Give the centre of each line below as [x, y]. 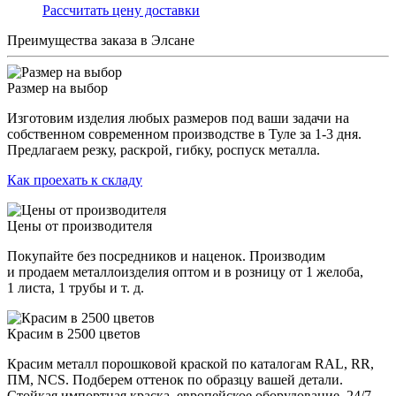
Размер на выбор [57, 88]
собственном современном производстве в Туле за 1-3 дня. [184, 134]
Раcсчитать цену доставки [121, 10]
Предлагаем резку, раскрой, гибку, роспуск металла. [164, 150]
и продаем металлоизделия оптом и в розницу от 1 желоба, [185, 272]
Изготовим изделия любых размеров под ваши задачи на [178, 118]
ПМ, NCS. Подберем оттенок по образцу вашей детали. [175, 380]
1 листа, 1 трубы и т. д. [76, 288]
